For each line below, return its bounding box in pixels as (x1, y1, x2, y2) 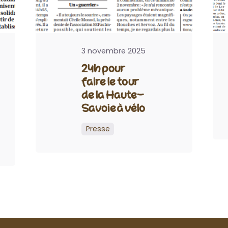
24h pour (81, 61, 125, 76)
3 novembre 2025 (81, 46, 146, 56)
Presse (85, 124, 110, 134)
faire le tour (81, 74, 139, 89)
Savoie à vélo (81, 100, 146, 116)
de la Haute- (81, 87, 144, 102)
